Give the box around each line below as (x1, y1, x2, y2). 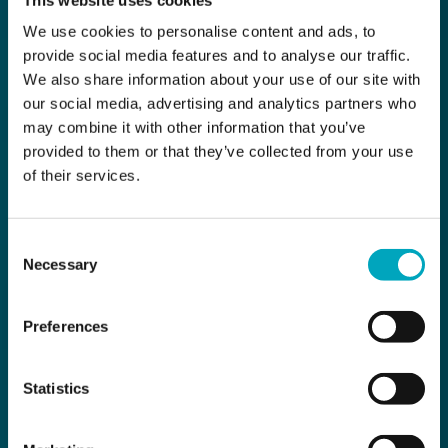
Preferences (23, 317, 109, 335)
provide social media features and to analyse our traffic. (23, 46, 411, 64)
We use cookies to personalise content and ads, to (23, 22, 376, 40)
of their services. (23, 166, 140, 184)
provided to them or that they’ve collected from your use (23, 142, 413, 160)
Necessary (23, 255, 97, 273)
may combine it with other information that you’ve (23, 118, 366, 136)
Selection (7, 259, 68, 277)
